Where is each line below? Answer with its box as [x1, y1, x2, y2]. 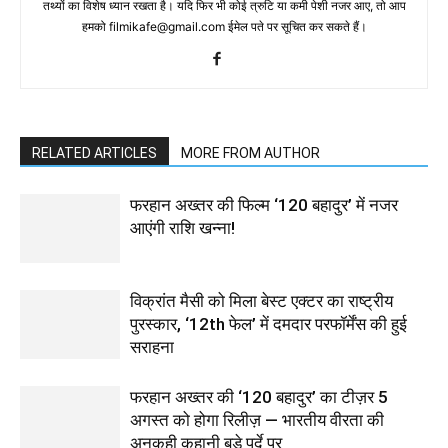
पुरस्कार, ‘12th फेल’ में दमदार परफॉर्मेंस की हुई [130, 314, 407, 334]
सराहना [130, 337, 174, 357]
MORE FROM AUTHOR [181, 145, 320, 161]
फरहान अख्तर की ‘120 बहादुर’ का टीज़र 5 [130, 387, 388, 407]
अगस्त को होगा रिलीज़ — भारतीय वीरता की [130, 410, 384, 430]
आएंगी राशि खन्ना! [130, 218, 235, 238]
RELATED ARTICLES [32, 145, 157, 161]
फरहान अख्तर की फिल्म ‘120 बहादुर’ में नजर [130, 195, 398, 215]
